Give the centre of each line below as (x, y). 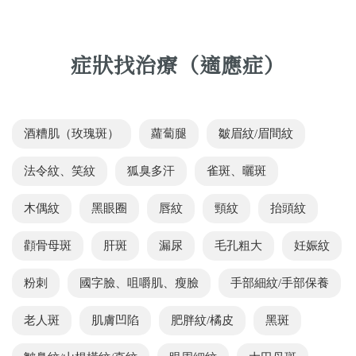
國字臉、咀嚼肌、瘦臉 (139, 283)
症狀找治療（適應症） (178, 64)
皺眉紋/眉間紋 (256, 134)
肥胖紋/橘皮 (202, 321)
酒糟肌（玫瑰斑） (72, 134)
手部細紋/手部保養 (280, 283)
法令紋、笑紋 (60, 171)
